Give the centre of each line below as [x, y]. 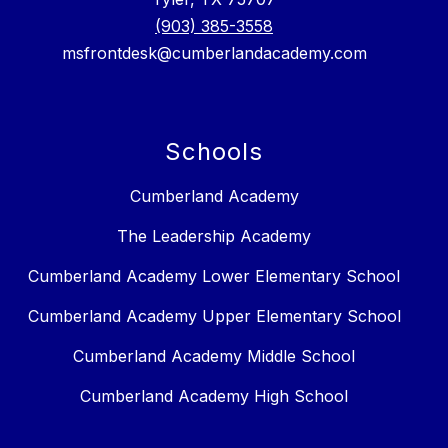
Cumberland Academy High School [214, 396]
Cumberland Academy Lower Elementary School [214, 276]
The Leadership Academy [214, 236]
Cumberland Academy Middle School [214, 356]
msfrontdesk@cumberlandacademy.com [214, 53]
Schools [214, 152]
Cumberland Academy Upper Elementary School [214, 316]
